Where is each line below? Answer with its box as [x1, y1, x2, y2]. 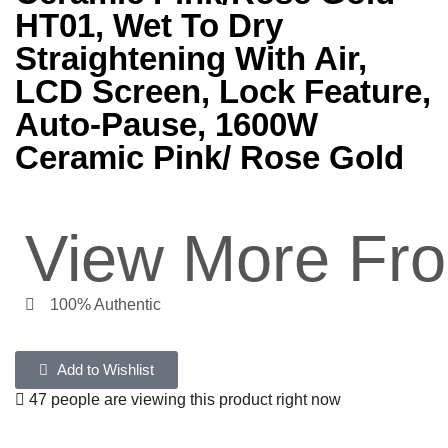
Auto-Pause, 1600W [15, 105, 318, 143]
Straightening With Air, [15, 39, 367, 77]
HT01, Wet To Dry [15, 6, 283, 44]
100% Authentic [50, 295, 161, 313]
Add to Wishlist [57, 361, 154, 378]
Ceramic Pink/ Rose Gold [15, 138, 404, 176]
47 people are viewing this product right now [25, 390, 341, 408]
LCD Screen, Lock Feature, [15, 72, 431, 110]
